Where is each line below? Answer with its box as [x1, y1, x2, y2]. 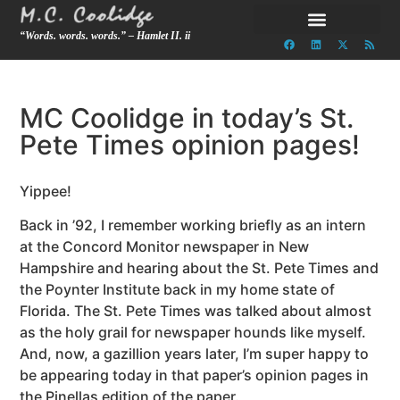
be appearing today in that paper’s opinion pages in [20, 366, 370, 385]
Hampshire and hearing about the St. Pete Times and [20, 259, 379, 278]
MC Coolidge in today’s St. [20, 102, 354, 134]
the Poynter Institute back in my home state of [20, 280, 336, 299]
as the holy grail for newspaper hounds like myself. [20, 323, 367, 342]
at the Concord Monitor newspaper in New [20, 237, 310, 256]
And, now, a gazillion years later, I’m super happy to [20, 345, 370, 363]
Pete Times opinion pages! [20, 129, 361, 161]
